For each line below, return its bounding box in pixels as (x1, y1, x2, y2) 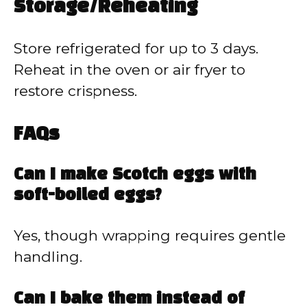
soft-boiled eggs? (14, 188, 162, 204)
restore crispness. (14, 82, 137, 99)
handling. (14, 248, 82, 266)
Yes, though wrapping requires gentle (14, 227, 286, 245)
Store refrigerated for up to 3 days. (14, 39, 258, 57)
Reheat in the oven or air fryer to (14, 60, 245, 78)
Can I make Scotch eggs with (14, 168, 256, 184)
